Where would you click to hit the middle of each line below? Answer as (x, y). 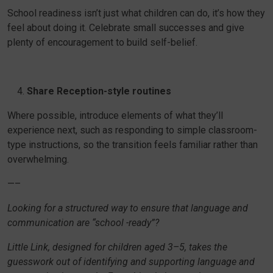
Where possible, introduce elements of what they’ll (115, 115)
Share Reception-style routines (99, 91)
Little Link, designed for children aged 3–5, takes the (117, 247)
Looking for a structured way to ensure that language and (128, 208)
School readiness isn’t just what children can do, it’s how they (136, 13)
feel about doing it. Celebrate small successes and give (126, 28)
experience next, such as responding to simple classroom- (132, 130)
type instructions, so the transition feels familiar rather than (133, 145)
